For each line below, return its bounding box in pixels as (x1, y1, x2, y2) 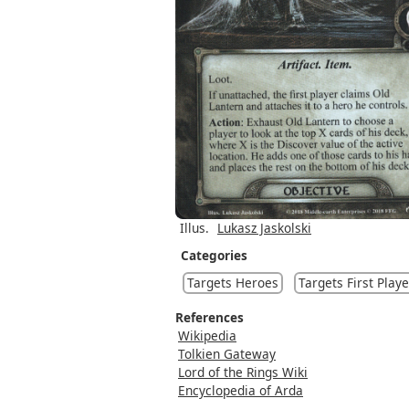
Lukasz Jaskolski (217, 218, 311, 236)
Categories (181, 246, 247, 264)
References (175, 308, 244, 326)
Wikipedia (178, 326, 236, 344)
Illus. (180, 218, 209, 236)
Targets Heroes (187, 273, 278, 291)
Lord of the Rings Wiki (178, 362, 308, 381)
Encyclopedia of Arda (178, 381, 303, 399)
